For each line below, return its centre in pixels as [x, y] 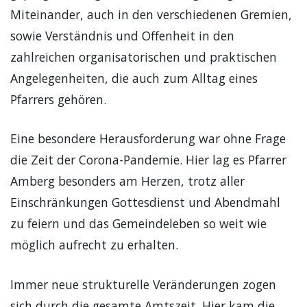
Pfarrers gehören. [58, 99]
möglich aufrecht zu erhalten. [94, 245]
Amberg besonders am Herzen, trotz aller [127, 181]
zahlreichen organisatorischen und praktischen [144, 57]
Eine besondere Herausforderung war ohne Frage [148, 139]
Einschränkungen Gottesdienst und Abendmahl [145, 202]
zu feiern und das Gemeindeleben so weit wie [138, 224]
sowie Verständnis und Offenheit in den [122, 35]
